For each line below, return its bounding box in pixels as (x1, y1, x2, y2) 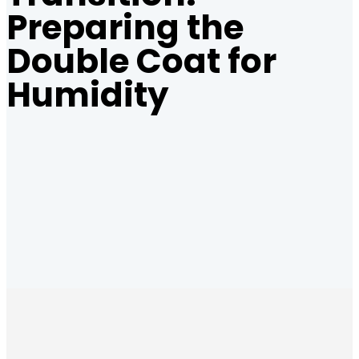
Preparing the (6, 4, 244, 51)
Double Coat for (6, 38, 276, 85)
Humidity (6, 71, 169, 119)
